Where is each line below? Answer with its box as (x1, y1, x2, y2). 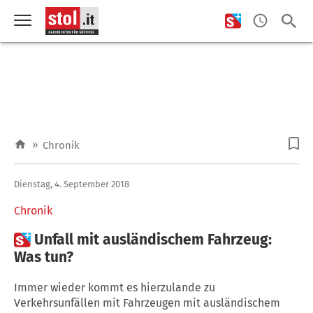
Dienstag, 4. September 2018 (14, 178, 129, 189)
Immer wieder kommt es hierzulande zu (14, 280, 215, 294)
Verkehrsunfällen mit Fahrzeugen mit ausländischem (14, 296, 280, 310)
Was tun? (14, 247, 73, 266)
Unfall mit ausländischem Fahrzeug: (34, 230, 272, 249)
